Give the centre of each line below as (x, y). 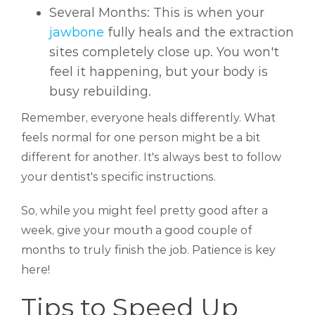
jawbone (77, 33)
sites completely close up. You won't (164, 52)
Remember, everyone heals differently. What (148, 118)
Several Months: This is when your (157, 13)
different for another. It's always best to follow (151, 157)
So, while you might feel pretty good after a (144, 211)
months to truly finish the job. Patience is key (148, 250)
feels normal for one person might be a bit (141, 138)
